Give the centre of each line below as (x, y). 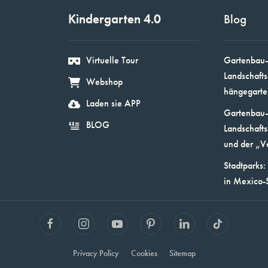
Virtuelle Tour (112, 60)
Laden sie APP (113, 103)
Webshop (104, 82)
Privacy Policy (96, 253)
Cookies (144, 253)
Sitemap (182, 253)
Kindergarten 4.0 (114, 19)
